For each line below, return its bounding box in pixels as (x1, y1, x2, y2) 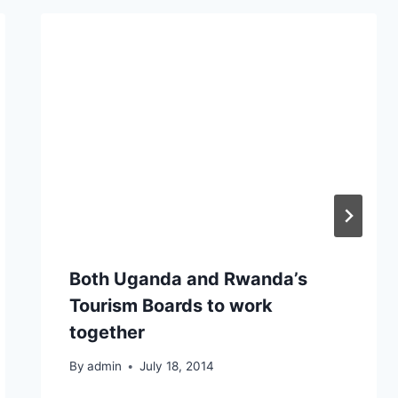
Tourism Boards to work (68, 294, 273, 316)
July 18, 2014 (139, 359, 214, 374)
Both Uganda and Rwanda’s (68, 267, 307, 290)
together (68, 321, 145, 343)
